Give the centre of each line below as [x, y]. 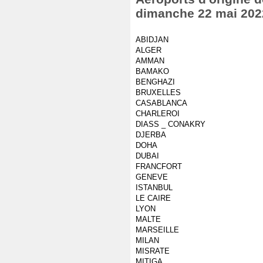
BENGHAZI [155, 82]
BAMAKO [152, 71]
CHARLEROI [158, 114]
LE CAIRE [153, 198]
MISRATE [153, 251]
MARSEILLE [157, 230]
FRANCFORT [159, 166]
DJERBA [151, 135]
